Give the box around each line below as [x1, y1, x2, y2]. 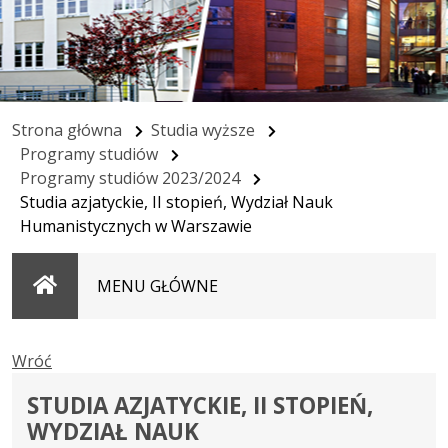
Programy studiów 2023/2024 [20, 167, 240, 189]
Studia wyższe [151, 119, 255, 141]
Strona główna [12, 119, 122, 141]
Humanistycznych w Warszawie [20, 215, 252, 237]
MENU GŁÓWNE [97, 275, 218, 297]
